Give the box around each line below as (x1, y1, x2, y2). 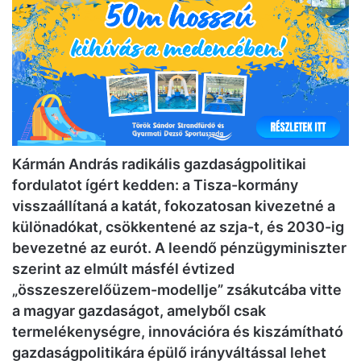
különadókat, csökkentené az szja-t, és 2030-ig (12, 218, 344, 235)
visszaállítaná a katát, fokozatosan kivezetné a (12, 197, 335, 214)
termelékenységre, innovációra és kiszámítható (12, 322, 343, 340)
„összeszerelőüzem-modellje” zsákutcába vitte (12, 280, 342, 298)
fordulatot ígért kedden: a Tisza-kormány (12, 176, 298, 193)
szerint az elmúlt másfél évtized (12, 259, 234, 277)
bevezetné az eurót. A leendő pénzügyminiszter (12, 239, 346, 256)
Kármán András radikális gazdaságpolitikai (12, 155, 306, 172)
